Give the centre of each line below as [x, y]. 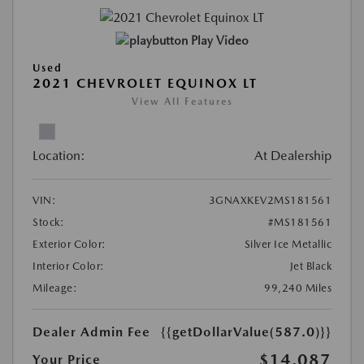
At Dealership [293, 156]
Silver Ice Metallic [288, 245]
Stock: [48, 223]
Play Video [219, 41]
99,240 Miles [298, 288]
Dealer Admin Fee [91, 332]
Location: [59, 156]
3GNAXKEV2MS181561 [270, 201]
